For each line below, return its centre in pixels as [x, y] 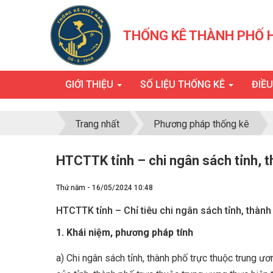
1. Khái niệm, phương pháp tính [125, 232]
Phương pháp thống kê [201, 124]
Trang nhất [97, 124]
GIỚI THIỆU [90, 84]
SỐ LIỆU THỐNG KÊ [184, 84]
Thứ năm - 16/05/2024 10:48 [105, 188]
